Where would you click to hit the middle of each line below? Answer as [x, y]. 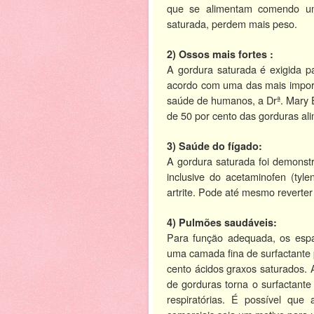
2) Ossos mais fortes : [220, 54]
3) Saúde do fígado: [214, 145]
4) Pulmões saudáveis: [222, 222]
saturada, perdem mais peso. [232, 23]
